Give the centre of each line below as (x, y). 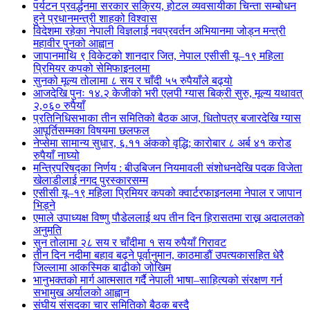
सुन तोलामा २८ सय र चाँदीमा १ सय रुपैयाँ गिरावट (130, 243)
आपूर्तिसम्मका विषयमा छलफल (91, 130)
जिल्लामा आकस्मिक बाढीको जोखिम (102, 267)
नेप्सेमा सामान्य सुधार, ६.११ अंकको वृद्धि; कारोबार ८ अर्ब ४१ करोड (162, 143)
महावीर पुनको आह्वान (73, 43)
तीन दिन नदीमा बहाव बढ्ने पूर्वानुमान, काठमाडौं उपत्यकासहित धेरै (158, 255)
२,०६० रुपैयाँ (59, 106)
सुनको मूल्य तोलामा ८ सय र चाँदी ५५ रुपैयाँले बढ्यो (133, 81)
